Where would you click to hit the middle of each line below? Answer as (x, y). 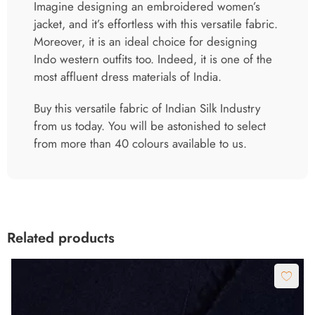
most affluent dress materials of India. (128, 77)
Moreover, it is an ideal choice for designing (146, 42)
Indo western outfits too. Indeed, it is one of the (153, 59)
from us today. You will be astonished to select (150, 126)
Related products (61, 238)
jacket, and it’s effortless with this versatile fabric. (156, 24)
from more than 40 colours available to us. (140, 144)
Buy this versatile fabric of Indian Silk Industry (147, 109)
